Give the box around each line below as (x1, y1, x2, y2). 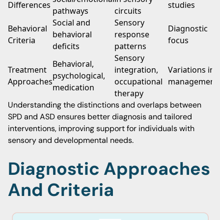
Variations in (168, 64, 215, 75)
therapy (114, 88, 143, 99)
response (114, 29, 149, 40)
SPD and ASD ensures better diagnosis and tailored (8, 111, 192, 122)
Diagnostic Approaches (8, 157, 210, 180)
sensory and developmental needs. (8, 135, 134, 145)
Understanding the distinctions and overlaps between (8, 100, 201, 110)
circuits (114, 5, 141, 16)
